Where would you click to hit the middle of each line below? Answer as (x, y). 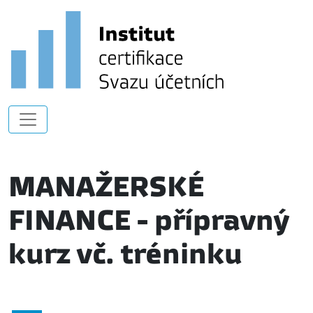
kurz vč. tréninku (125, 254)
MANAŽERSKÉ (106, 187)
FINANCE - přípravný (149, 220)
